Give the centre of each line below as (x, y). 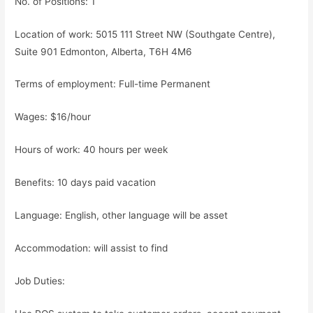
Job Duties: (40, 281)
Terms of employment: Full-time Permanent (113, 84)
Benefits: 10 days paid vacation (86, 183)
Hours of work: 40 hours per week (92, 150)
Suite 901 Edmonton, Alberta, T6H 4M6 (104, 51)
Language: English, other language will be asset (122, 215)
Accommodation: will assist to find (92, 248)
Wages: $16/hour (53, 117)
